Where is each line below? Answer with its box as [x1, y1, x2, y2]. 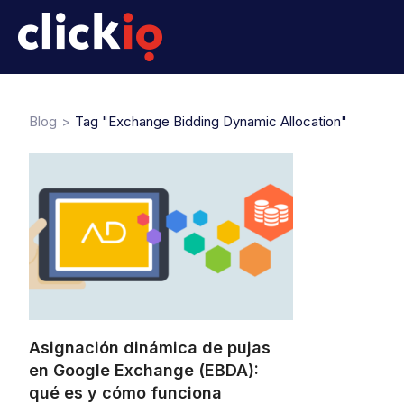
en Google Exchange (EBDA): [29, 361, 259, 380]
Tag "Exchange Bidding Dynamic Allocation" [75, 113, 347, 130]
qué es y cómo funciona [29, 383, 222, 402]
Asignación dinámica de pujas [29, 338, 271, 357]
